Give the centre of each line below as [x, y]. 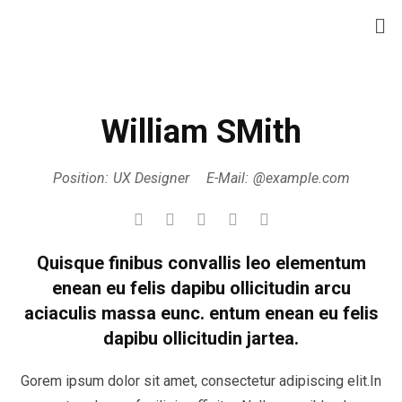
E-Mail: [227, 179]
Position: [80, 179]
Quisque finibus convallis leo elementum [201, 263]
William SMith [201, 132]
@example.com [301, 179]
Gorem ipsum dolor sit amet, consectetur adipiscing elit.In [201, 381]
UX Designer [151, 179]
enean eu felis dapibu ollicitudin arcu [201, 288]
